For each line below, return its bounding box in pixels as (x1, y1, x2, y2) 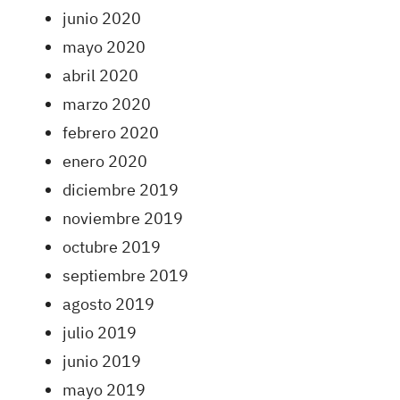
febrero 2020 (62, 121, 159, 143)
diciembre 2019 (62, 179, 179, 200)
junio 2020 (62, 7, 141, 29)
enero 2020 (62, 150, 147, 171)
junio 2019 (62, 350, 141, 371)
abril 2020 (62, 64, 138, 86)
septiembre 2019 (62, 264, 188, 286)
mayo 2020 (62, 36, 146, 57)
